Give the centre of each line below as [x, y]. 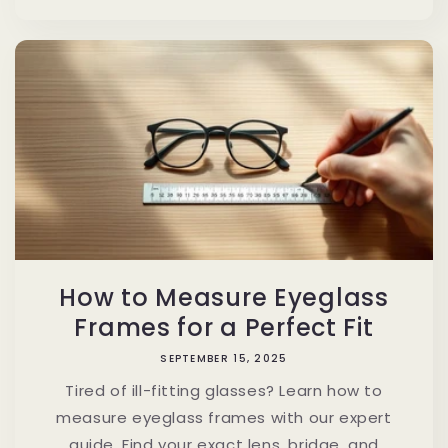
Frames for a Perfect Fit [224, 327]
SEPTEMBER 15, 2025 [224, 358]
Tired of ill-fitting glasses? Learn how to [224, 390]
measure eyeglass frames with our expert [224, 417]
